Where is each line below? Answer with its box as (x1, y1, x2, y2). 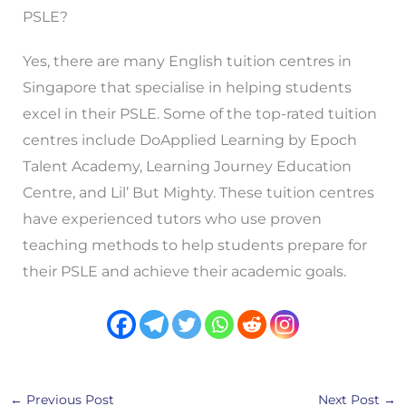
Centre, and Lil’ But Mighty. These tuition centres (22, 183, 374, 201)
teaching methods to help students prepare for (22, 236, 367, 254)
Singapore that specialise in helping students (22, 78, 352, 96)
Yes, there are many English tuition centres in (22, 52, 352, 70)
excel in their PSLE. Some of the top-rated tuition (22, 104, 377, 122)
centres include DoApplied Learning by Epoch (22, 130, 357, 149)
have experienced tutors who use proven (22, 209, 322, 227)
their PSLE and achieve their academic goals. (22, 262, 346, 280)
